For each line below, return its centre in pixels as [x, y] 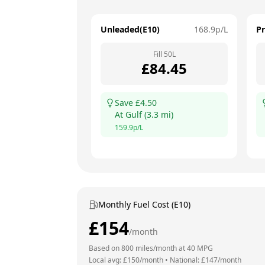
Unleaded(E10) [130, 29]
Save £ [127, 103]
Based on [105, 248]
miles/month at [160, 248]
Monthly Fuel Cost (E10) [144, 204]
